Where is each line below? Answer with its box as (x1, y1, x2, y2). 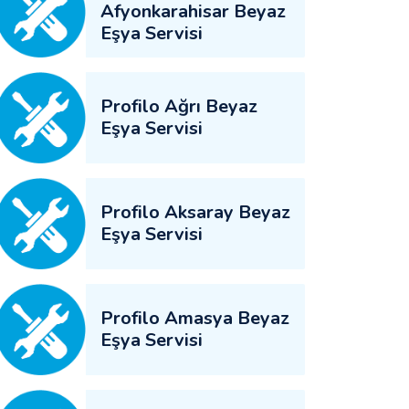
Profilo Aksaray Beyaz (100, 200, 290, 225)
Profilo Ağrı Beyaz (100, 94, 257, 119)
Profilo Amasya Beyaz (100, 306, 289, 330)
